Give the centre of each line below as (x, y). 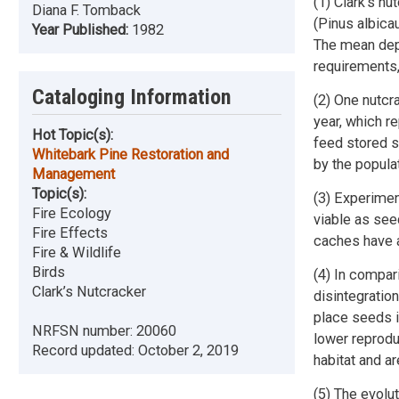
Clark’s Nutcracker (89, 292)
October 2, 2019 (188, 351)
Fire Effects (70, 233)
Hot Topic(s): (73, 135)
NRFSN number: (84, 331)
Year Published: (82, 30)
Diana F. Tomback (86, 11)
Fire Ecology (72, 214)
